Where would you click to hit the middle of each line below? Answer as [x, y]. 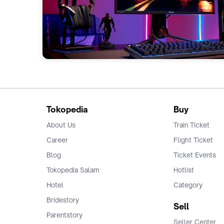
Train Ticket [191, 125]
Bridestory [63, 200]
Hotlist [184, 170]
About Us [61, 125]
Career [57, 140]
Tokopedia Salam [73, 170]
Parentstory [64, 215]
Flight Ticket [193, 140]
